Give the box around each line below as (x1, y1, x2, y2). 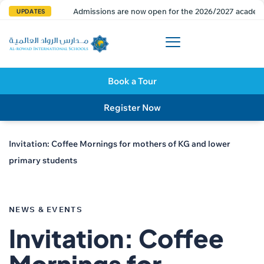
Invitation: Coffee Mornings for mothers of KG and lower (9, 138, 230, 148)
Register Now (103, 102, 161, 113)
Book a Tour (107, 75, 157, 87)
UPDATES (16, 8, 45, 15)
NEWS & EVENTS (9, 204, 82, 214)
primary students (9, 155, 77, 165)
